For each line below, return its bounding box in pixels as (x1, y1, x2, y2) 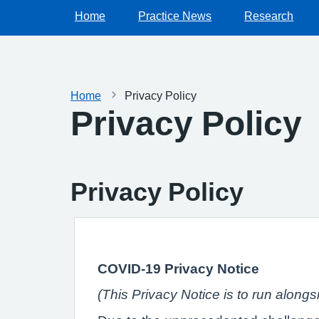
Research (244, 10, 294, 21)
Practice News (138, 10, 212, 21)
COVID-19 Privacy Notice (98, 261, 259, 276)
